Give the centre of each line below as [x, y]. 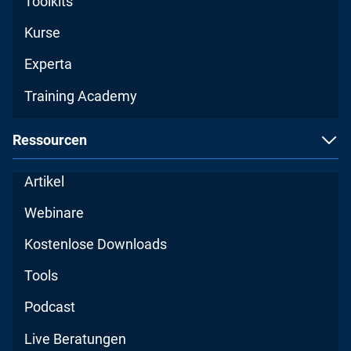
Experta [49, 64]
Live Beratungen [76, 338]
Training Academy [81, 96]
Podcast [50, 307]
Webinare [54, 212]
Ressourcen [50, 139]
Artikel [45, 181]
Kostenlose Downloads [96, 244]
